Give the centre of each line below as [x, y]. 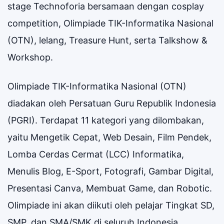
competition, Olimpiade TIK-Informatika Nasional [110, 23]
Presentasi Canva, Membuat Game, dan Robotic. [110, 188]
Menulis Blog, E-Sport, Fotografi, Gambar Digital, [110, 171]
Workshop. [30, 57]
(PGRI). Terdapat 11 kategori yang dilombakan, [106, 120]
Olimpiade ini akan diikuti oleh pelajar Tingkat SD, [111, 205]
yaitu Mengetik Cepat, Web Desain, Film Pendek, [109, 137]
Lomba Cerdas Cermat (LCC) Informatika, [96, 154]
